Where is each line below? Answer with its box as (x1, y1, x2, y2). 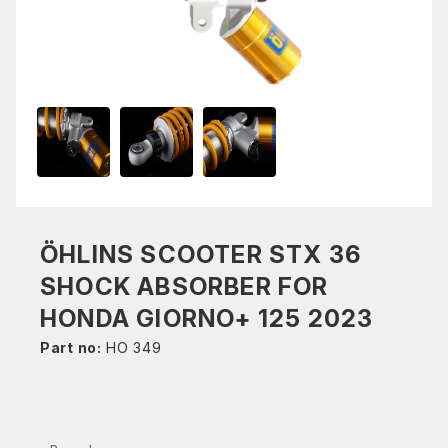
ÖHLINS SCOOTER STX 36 (40, 240, 362, 269)
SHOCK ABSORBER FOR (40, 272, 329, 301)
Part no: (40, 339, 102, 356)
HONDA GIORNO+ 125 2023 (40, 304, 374, 333)
